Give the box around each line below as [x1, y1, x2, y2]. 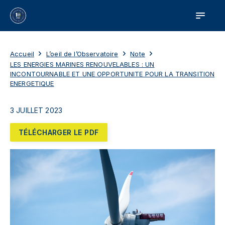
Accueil [10, 49, 34, 58]
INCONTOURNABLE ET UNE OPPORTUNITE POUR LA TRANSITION [10, 70, 215, 78]
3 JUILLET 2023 [10, 106, 62, 115]
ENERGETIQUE [10, 79, 54, 87]
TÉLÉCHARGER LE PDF [19, 128, 99, 137]
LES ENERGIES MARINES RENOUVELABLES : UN [10, 60, 155, 68]
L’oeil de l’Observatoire [46, 49, 119, 58]
